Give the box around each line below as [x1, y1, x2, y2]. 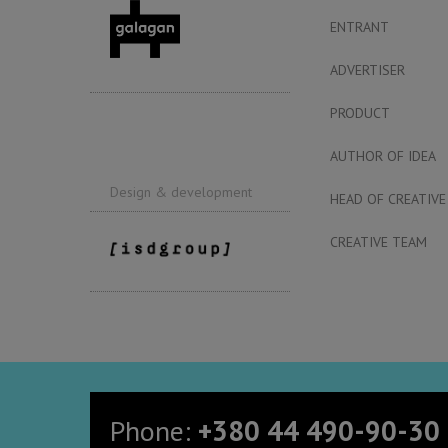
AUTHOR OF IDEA [330, 146, 436, 165]
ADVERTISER [330, 60, 405, 79]
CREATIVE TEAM [330, 232, 427, 251]
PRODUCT [330, 103, 390, 122]
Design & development [110, 182, 252, 201]
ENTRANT [330, 17, 389, 36]
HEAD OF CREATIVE [330, 189, 446, 208]
